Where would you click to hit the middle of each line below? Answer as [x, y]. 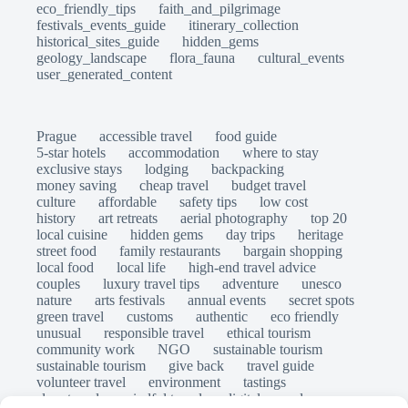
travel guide [280, 366]
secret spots [321, 300]
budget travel [269, 185]
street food [66, 251]
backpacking [248, 169]
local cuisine [72, 235]
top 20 [329, 218]
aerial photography [234, 218]
